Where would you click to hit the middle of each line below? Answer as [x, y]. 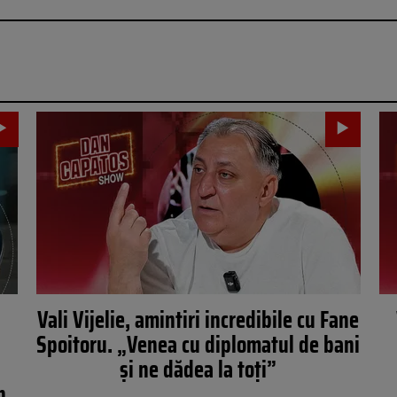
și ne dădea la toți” [198, 369]
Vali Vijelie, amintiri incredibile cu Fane [198, 319]
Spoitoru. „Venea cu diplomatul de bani [198, 344]
